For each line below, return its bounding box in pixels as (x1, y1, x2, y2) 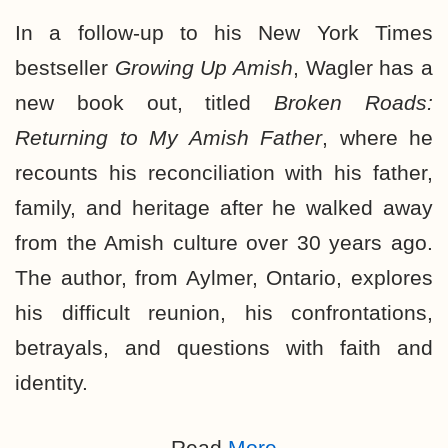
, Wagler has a (293, 56, 434, 79)
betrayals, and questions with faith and (15, 336, 433, 359)
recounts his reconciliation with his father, (15, 161, 433, 184)
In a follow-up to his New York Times (15, 21, 433, 44)
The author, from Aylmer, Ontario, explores (15, 266, 433, 289)
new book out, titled (15, 91, 275, 114)
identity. (15, 371, 94, 394)
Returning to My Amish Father (15, 126, 322, 149)
